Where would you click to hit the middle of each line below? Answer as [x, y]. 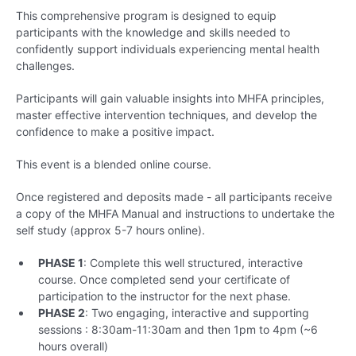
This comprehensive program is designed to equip [146, 15]
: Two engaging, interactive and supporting [197, 313]
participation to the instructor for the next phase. [164, 296]
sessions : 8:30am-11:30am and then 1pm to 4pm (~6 [178, 329]
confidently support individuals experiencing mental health [168, 49]
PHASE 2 [62, 313]
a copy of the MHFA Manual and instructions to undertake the [175, 213]
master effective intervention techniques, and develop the [166, 115]
